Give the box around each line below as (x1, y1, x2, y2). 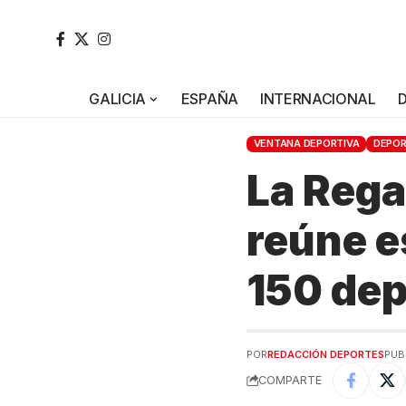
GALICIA (89, 89, 147, 108)
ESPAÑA (180, 89, 238, 108)
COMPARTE (258, 373, 322, 388)
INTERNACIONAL (259, 89, 376, 108)
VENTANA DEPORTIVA (253, 137, 360, 150)
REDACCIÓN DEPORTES (267, 347, 384, 361)
